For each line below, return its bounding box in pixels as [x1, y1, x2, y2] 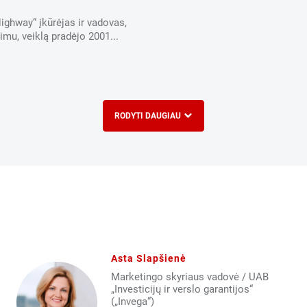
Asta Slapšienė [110, 253, 186, 264]
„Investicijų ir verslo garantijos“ [110, 283, 253, 295]
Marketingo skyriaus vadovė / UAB [110, 271, 269, 283]
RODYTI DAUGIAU [114, 111, 181, 121]
